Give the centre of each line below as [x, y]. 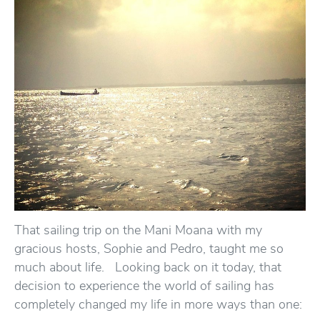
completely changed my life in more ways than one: [160, 304]
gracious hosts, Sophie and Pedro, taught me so [149, 249]
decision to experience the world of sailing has [144, 286]
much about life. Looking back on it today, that [148, 267]
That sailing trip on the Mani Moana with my [138, 230]
